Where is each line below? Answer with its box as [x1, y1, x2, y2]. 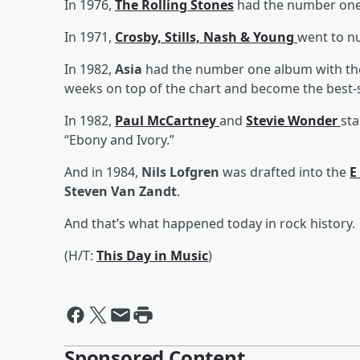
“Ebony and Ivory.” [64, 130, 174, 149]
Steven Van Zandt [64, 182, 177, 200]
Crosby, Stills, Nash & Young [115, 27, 297, 46]
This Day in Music [96, 246, 208, 264]
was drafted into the [219, 162, 350, 181]
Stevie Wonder [246, 111, 341, 129]
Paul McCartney [115, 111, 219, 129]
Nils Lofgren [141, 162, 219, 181]
